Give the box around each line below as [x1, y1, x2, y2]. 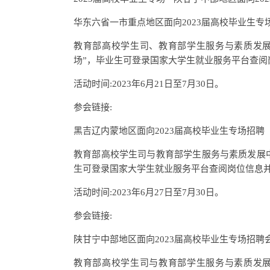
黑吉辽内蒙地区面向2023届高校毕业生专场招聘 [74, 126, 265, 136]
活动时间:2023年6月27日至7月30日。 [74, 187, 224, 197]
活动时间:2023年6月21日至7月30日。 [74, 79, 224, 89]
